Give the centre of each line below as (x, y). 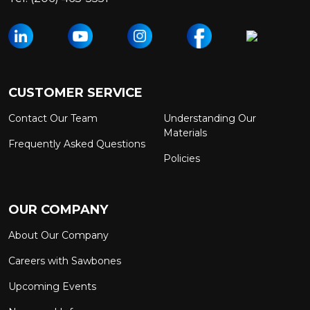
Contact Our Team (53, 119)
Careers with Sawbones (65, 261)
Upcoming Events (52, 287)
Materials (185, 133)
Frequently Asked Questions (77, 144)
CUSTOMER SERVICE (75, 93)
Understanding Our (210, 119)
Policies (182, 159)
